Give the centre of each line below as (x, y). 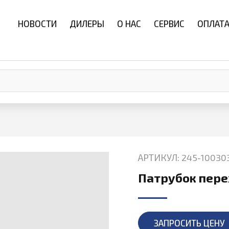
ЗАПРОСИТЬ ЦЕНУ (189, 223)
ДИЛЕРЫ (87, 24)
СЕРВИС (169, 24)
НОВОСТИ (37, 24)
